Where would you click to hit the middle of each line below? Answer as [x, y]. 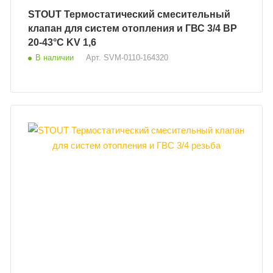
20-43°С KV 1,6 [62, 42]
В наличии [55, 57]
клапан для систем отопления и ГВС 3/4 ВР [126, 28]
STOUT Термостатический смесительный [46, 14]
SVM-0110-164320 [136, 57]
